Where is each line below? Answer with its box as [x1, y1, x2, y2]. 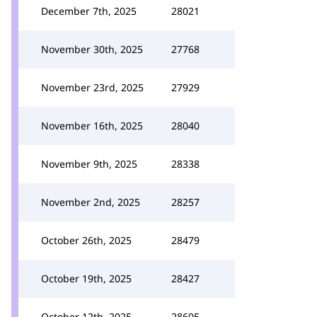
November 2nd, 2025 [41, 195, 140, 209]
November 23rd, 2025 [41, 81, 144, 94]
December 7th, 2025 [41, 4, 137, 18]
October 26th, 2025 [41, 234, 132, 247]
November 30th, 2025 [41, 42, 143, 56]
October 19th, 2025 [41, 272, 132, 285]
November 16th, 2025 [41, 119, 143, 132]
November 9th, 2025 [41, 157, 137, 171]
